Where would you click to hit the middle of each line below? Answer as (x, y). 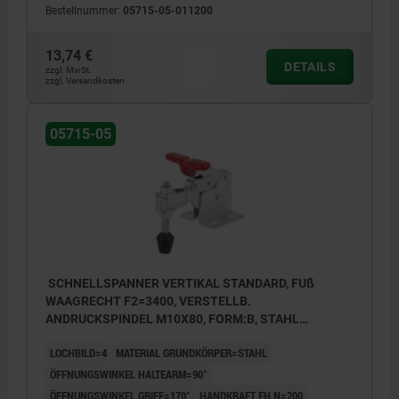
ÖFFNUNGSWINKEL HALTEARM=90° (129, 374)
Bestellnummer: (84, 10)
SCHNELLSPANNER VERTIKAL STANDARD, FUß (180, 283)
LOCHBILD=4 (78, 352)
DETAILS (310, 66)
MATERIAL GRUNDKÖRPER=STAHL (191, 352)
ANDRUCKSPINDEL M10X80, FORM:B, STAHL (172, 318)
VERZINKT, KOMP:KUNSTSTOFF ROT (150, 336)
